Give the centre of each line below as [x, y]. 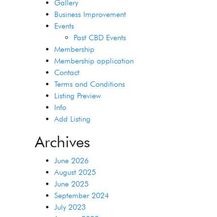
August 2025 [75, 172]
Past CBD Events [100, 38]
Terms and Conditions [89, 84]
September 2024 [81, 195]
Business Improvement [90, 14]
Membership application [94, 61]
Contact [67, 72]
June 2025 [71, 184]
